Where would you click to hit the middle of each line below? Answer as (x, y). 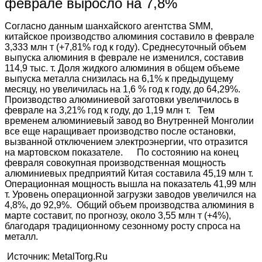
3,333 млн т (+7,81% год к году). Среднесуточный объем (125, 47)
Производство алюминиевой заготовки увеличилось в (122, 100)
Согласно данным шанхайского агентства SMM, (109, 26)
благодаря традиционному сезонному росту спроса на (123, 226)
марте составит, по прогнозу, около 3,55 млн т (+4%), (118, 216)
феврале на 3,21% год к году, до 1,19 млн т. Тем (110, 111)
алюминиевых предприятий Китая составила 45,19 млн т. (129, 174)
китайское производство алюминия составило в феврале (130, 37)
